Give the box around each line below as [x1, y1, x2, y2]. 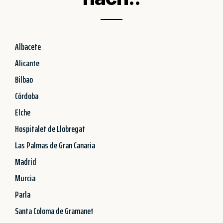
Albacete [15, 39, 41, 54]
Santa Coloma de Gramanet [15, 204, 94, 218]
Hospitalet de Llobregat [15, 121, 85, 136]
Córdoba [15, 89, 38, 103]
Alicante [15, 56, 39, 70]
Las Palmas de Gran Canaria [15, 138, 95, 152]
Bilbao [15, 72, 33, 87]
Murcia [15, 171, 35, 185]
